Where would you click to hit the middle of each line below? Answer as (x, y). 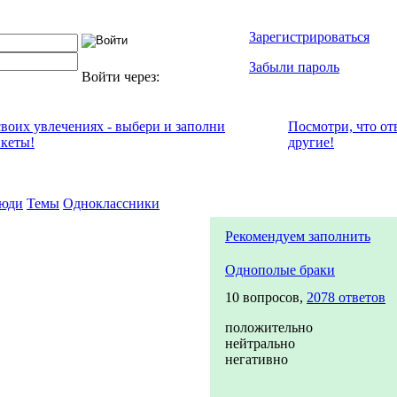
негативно (257, 359)
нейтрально (260, 343)
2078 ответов (346, 297)
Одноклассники (111, 203)
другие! (311, 142)
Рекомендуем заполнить (298, 236)
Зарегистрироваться (309, 37)
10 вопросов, (266, 297)
